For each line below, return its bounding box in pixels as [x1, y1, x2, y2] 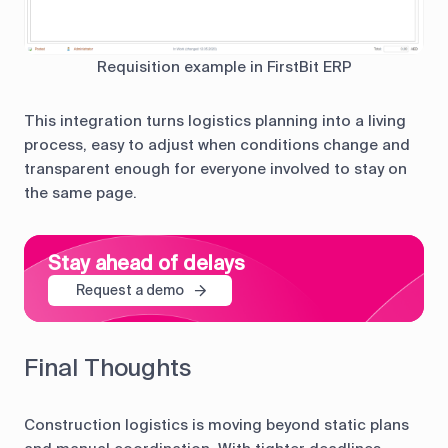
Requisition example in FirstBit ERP [96, 56, 352, 77]
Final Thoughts [24, 351, 191, 383]
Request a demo [76, 281, 184, 300]
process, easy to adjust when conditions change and [24, 134, 410, 155]
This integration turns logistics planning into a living [24, 110, 406, 131]
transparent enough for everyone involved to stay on [24, 158, 407, 179]
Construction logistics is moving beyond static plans [24, 414, 409, 435]
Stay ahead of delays [48, 249, 245, 276]
